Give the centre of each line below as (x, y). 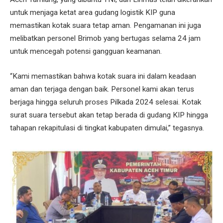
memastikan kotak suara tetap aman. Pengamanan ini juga (106, 25)
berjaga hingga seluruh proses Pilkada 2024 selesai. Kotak (106, 102)
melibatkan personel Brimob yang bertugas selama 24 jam (105, 38)
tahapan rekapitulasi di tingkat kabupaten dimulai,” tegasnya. (107, 128)
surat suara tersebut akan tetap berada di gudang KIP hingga (109, 115)
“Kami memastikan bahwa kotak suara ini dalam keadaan (103, 76)
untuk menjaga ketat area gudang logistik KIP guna (93, 12)
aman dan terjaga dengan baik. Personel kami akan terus (102, 89)
